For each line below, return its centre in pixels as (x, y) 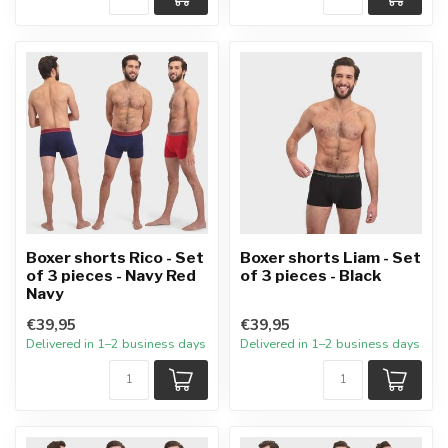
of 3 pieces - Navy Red (111, 275)
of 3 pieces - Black (310, 275)
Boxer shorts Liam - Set (330, 257)
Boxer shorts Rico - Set (115, 257)
